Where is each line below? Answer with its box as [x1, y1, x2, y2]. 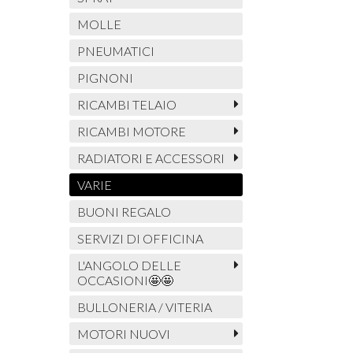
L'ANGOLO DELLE [76, 258, 181, 273]
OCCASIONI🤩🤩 [76, 273, 173, 288]
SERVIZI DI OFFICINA [76, 231, 203, 247]
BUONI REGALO [76, 204, 171, 220]
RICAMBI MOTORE [76, 124, 186, 139]
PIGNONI [76, 70, 133, 86]
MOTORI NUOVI [76, 326, 170, 342]
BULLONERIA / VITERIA [76, 299, 212, 315]
